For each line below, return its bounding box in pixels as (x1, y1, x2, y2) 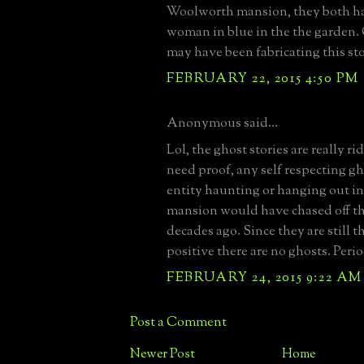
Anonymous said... (167, 113, 278, 133)
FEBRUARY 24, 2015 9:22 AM (167, 267, 362, 288)
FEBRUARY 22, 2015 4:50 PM (167, 68, 359, 89)
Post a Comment (130, 312, 227, 332)
